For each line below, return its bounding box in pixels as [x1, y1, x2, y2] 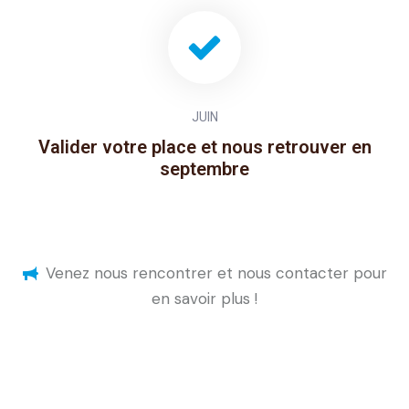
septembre [160, 157, 249, 180]
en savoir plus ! [152, 288, 257, 309]
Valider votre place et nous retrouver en [37, 135, 372, 158]
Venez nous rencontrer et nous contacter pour [45, 262, 387, 283]
